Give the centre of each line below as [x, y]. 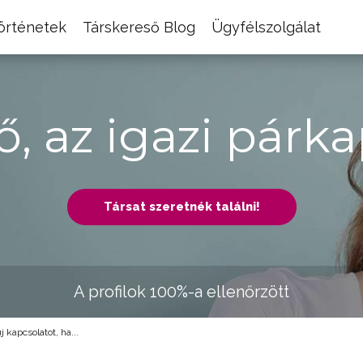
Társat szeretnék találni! [181, 207]
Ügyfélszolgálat [266, 27]
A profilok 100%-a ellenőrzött [181, 292]
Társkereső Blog [139, 27]
